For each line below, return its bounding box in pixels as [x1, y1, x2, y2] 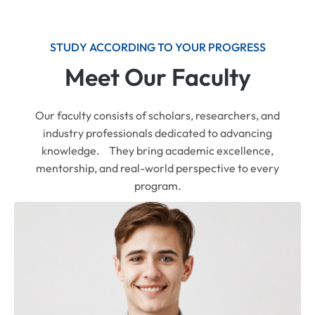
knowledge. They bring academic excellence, [41, 143, 274, 158]
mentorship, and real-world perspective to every [36, 161, 279, 176]
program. [134, 179, 181, 193]
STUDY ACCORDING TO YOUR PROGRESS [49, 40, 266, 55]
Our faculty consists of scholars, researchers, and [35, 108, 280, 123]
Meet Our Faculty [64, 62, 251, 93]
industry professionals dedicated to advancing [43, 126, 272, 141]
